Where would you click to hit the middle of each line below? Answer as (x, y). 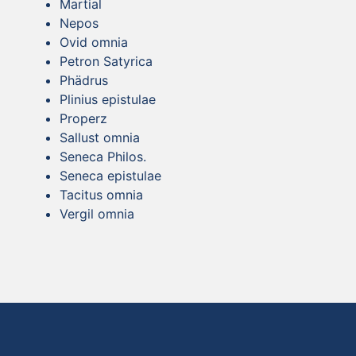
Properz (83, 118)
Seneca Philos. (103, 156)
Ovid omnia (94, 42)
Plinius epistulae (108, 99)
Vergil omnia (97, 213)
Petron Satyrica (106, 61)
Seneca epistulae (110, 175)
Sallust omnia (100, 137)
